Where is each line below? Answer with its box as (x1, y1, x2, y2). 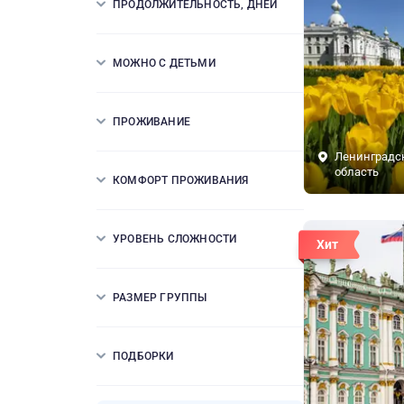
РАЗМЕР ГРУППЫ (113, 291, 207, 304)
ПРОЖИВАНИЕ (113, 115, 190, 128)
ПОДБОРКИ (113, 350, 174, 363)
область (335, 165, 379, 179)
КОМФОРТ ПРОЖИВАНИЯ (113, 174, 249, 187)
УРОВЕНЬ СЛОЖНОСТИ (113, 233, 237, 245)
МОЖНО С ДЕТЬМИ (113, 57, 216, 69)
